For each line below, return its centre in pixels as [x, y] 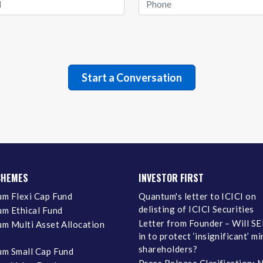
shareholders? [168, 249]
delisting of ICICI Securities [196, 209]
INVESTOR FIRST [171, 178]
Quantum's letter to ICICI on [198, 196]
